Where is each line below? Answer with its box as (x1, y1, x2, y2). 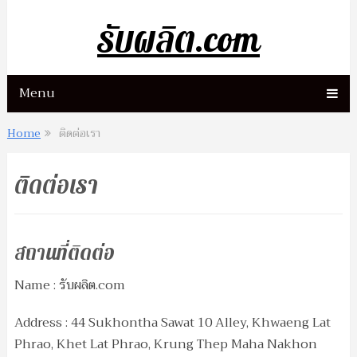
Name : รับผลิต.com (14, 274, 125, 296)
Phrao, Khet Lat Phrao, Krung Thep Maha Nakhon (14, 333, 317, 355)
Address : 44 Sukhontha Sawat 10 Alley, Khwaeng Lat (14, 312, 331, 334)
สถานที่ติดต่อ (14, 240, 115, 267)
